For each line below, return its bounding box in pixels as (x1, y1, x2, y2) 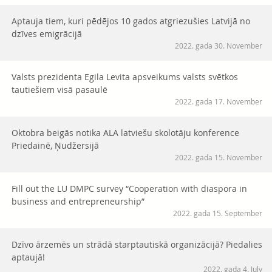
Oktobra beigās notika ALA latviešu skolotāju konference (12, 127, 239, 139)
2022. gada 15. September (173, 208, 262, 219)
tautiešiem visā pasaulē (12, 84, 107, 96)
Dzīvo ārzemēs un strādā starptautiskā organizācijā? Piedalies (12, 239, 262, 251)
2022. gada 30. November (175, 41, 262, 51)
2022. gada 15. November (175, 152, 262, 163)
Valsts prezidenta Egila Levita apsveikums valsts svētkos (12, 71, 238, 83)
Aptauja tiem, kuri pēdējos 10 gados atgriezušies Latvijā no (12, 15, 250, 27)
